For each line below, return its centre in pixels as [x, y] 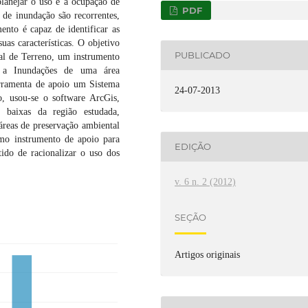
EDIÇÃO [193, 147]
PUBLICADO [203, 55]
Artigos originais [208, 254]
